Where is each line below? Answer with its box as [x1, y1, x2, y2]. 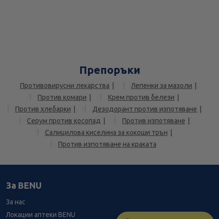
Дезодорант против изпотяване [92, 105, 197, 113]
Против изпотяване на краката [58, 140, 156, 149]
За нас [6, 198, 25, 206]
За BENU [6, 180, 42, 191]
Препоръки [79, 64, 140, 76]
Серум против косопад [27, 117, 101, 125]
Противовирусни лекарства [20, 82, 109, 90]
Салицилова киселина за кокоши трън [44, 129, 168, 137]
